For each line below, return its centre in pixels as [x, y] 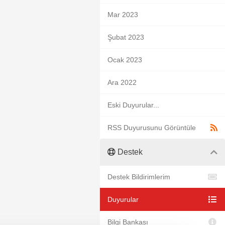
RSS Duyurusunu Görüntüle [152, 128]
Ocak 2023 [125, 60]
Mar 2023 [123, 15]
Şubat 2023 [126, 37]
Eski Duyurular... [133, 105]
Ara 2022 [122, 82]
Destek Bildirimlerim [139, 177]
